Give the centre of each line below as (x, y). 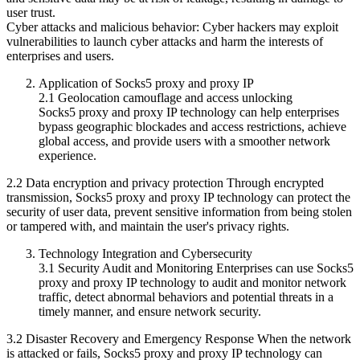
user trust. (31, 12)
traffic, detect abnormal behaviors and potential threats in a (186, 297)
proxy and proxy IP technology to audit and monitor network (192, 282)
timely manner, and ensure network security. (150, 311)
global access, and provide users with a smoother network (184, 141)
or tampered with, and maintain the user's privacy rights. (148, 226)
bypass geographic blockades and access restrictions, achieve (192, 126)
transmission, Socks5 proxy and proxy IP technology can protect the (178, 197)
